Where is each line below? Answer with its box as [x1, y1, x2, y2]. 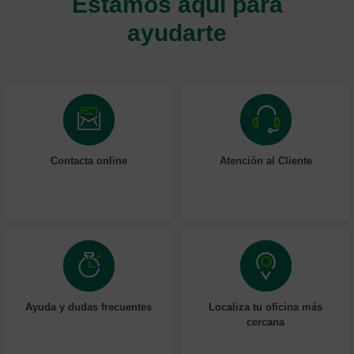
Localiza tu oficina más [209, 299, 322, 314]
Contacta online [50, 153, 127, 168]
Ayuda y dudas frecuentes [25, 299, 152, 314]
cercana [247, 314, 284, 329]
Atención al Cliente [219, 153, 312, 168]
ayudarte [127, 15, 227, 48]
